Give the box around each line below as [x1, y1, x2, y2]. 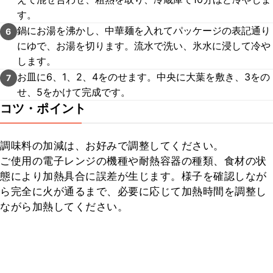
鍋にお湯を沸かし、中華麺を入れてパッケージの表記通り [17, 24, 271, 37]
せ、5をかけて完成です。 [17, 86, 130, 98]
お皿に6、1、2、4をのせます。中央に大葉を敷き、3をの [17, 71, 270, 83]
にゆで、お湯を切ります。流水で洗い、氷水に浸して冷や [17, 40, 271, 52]
